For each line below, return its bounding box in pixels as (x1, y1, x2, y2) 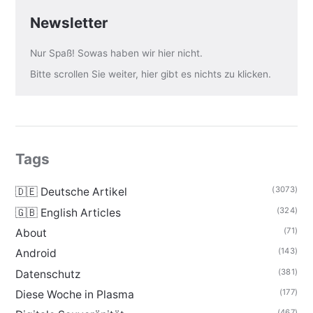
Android (15, 247, 57, 261)
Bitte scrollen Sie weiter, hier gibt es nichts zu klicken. (30, 68, 272, 80)
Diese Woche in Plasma (15, 288, 134, 302)
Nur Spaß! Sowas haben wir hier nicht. (30, 48, 203, 59)
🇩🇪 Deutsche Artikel (15, 185, 127, 199)
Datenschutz (15, 267, 80, 281)
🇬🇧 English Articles (15, 205, 121, 219)
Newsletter (30, 14, 108, 32)
